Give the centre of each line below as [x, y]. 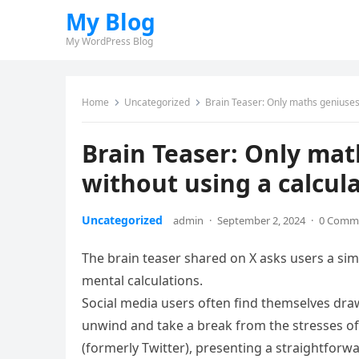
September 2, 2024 [261, 220]
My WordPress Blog [109, 41]
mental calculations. [142, 280]
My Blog [111, 22]
